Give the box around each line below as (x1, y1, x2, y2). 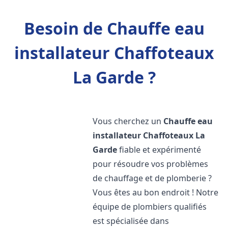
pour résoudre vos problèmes (93, 158, 209, 169)
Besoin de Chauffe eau (23, 17, 205, 39)
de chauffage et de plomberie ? (93, 173, 212, 184)
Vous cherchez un (93, 116, 164, 127)
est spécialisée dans (93, 215, 169, 226)
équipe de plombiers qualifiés (93, 201, 207, 212)
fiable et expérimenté (117, 144, 202, 155)
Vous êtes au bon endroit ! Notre (93, 187, 219, 198)
